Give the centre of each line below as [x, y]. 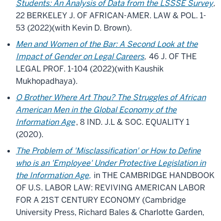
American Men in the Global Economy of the [96, 110]
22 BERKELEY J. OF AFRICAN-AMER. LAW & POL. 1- [111, 16]
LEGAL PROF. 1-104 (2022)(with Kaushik [90, 69]
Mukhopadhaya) [46, 81]
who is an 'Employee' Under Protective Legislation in [111, 163]
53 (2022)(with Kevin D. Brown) [73, 28]
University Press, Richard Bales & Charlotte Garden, [110, 212]
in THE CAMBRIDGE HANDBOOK [153, 175]
